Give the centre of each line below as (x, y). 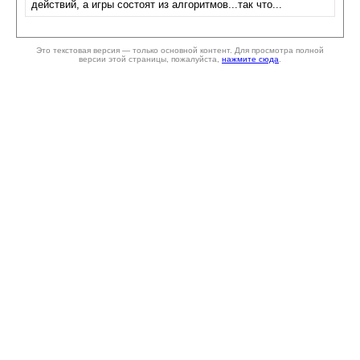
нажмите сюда (250, 59)
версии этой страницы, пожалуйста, (150, 59)
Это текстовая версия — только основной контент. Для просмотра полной (180, 50)
